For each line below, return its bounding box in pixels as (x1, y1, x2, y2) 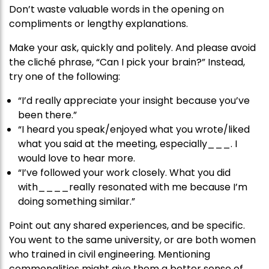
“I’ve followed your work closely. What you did (18, 166, 231, 180)
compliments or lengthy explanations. (9, 17, 188, 31)
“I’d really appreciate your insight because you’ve (18, 94, 250, 108)
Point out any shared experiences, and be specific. (9, 219, 245, 233)
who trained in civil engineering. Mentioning (9, 247, 210, 262)
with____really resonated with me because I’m (18, 180, 247, 195)
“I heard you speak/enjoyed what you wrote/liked (18, 122, 250, 137)
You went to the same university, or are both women (9, 233, 256, 247)
